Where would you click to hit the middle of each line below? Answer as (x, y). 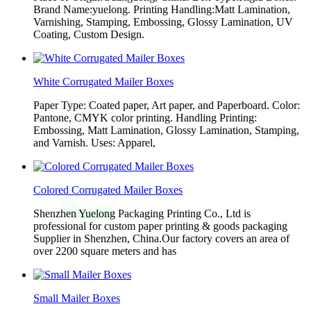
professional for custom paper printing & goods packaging (160, 226)
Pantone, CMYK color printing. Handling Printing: (145, 118)
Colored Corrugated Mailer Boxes (108, 190)
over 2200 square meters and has (105, 251)
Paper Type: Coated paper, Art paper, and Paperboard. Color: (167, 105)
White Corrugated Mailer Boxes (103, 82)
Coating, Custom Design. (89, 34)
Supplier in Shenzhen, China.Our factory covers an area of (161, 238)
